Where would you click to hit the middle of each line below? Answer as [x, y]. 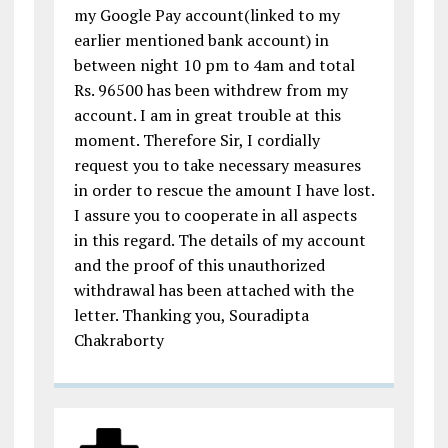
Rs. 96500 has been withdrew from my [210, 90]
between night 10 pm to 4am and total [214, 65]
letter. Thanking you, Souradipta [191, 315]
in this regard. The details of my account [219, 240]
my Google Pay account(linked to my [206, 15]
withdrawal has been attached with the [213, 290]
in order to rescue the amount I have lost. [223, 190]
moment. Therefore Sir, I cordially [196, 140]
